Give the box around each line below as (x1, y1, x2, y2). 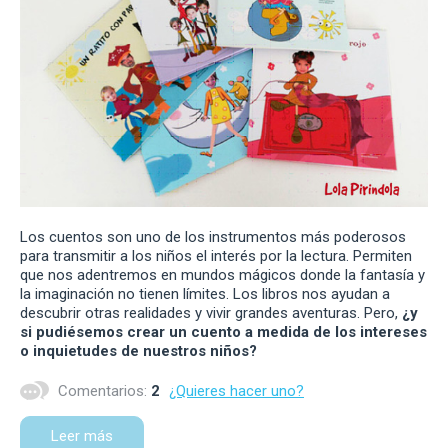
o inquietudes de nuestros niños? (20, 341, 257, 360)
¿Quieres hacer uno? (169, 381, 304, 400)
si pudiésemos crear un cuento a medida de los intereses (20, 322, 427, 341)
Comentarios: (54, 381, 151, 400)
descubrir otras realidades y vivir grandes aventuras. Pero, (20, 303, 402, 322)
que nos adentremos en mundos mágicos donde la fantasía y (20, 265, 425, 284)
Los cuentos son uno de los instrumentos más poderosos (20, 227, 406, 246)
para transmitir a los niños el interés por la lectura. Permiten (20, 246, 412, 265)
